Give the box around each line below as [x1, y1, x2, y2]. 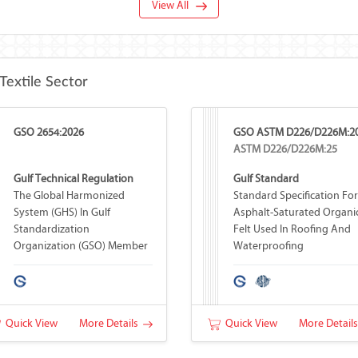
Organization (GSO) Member [13, 239, 148, 253]
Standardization [13, 222, 89, 236]
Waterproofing [233, 239, 304, 253]
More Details [78, 316, 143, 330]
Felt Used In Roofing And [233, 222, 351, 236]
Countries [13, 256, 60, 269]
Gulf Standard [233, 172, 299, 185]
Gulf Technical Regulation [13, 172, 133, 185]
